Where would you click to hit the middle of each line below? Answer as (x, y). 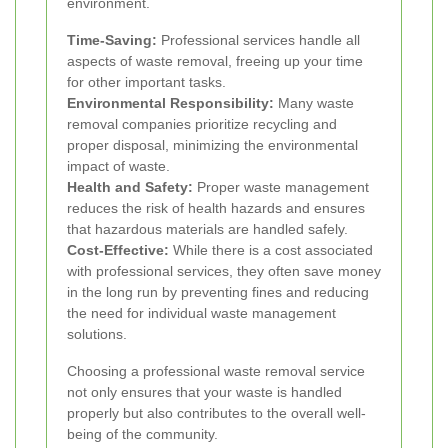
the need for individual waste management (201, 312)
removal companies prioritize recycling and (202, 123)
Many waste (314, 102)
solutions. (97, 333)
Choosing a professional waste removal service (216, 370)
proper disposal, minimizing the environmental (212, 144)
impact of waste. (118, 165)
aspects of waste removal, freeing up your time (215, 60)
